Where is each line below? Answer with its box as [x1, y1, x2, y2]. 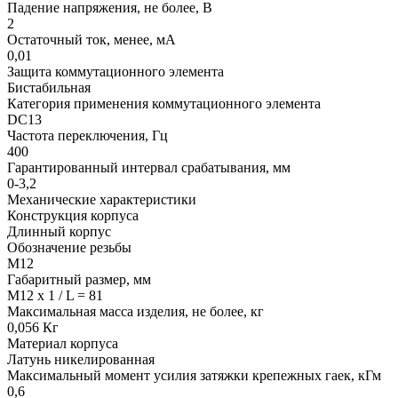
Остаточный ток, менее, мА [7, 32, 176, 48]
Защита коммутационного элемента [7, 64, 224, 80]
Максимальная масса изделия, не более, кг [7, 304, 264, 320]
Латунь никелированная [7, 352, 155, 368]
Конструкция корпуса [7, 208, 139, 224]
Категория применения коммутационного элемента [7, 96, 321, 112]
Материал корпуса [7, 336, 118, 352]
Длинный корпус [7, 224, 111, 240]
